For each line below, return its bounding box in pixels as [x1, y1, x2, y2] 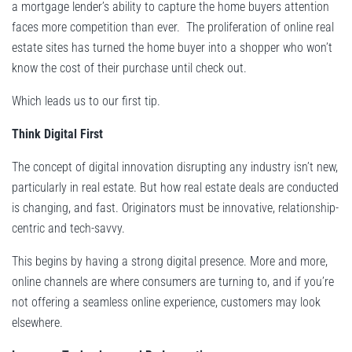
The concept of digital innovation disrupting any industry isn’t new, [12, 159, 338, 175]
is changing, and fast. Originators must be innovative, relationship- [12, 200, 339, 216]
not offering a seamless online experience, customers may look [12, 295, 321, 310]
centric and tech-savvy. [12, 221, 125, 236]
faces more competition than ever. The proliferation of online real [12, 20, 334, 35]
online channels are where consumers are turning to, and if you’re [12, 274, 334, 290]
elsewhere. [12, 315, 63, 331]
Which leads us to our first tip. [12, 93, 160, 109]
